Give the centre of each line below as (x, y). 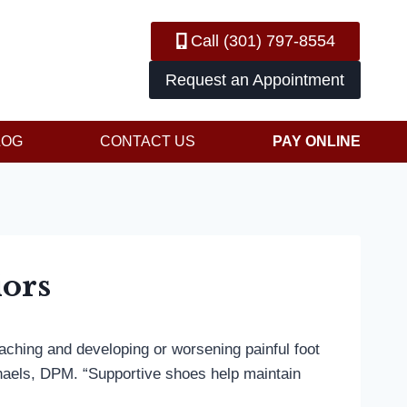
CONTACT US (148, 141)
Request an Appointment (255, 79)
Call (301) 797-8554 (263, 41)
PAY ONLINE (317, 141)
